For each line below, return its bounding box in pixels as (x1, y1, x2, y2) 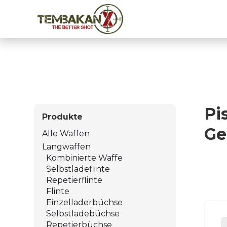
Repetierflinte (46, 175, 103, 185)
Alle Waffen (42, 128, 90, 138)
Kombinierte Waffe (46, 153, 123, 163)
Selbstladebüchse (46, 208, 120, 218)
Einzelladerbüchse (46, 197, 123, 207)
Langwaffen (42, 141, 91, 152)
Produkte (42, 111, 83, 122)
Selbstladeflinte (46, 164, 110, 174)
